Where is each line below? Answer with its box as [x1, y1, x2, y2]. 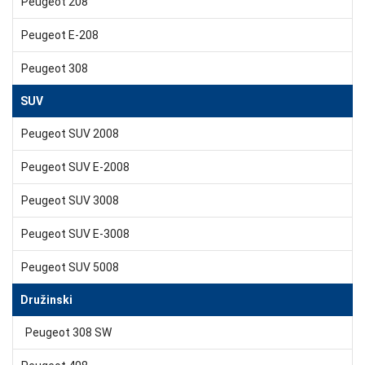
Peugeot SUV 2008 [21, 126, 119, 140]
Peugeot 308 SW [25, 325, 112, 339]
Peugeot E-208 [21, 28, 99, 42]
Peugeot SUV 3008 [21, 193, 119, 207]
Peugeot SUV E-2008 [21, 160, 130, 174]
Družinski [20, 292, 73, 306]
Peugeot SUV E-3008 [21, 226, 130, 240]
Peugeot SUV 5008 [21, 260, 119, 274]
